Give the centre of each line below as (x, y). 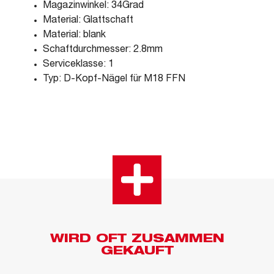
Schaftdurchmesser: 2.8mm (103, 50)
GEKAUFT (137, 252)
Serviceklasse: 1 (78, 65)
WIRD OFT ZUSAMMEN (137, 239)
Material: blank (74, 35)
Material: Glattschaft (88, 20)
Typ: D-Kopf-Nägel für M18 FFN (114, 79)
